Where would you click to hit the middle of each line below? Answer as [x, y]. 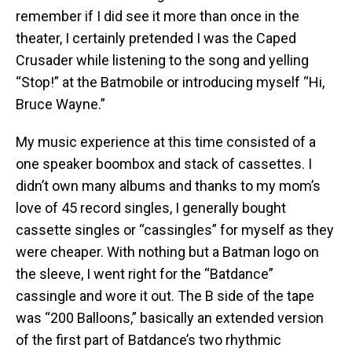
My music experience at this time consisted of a [166, 142]
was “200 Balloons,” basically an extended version [170, 318]
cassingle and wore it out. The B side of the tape [165, 296]
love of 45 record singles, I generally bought [151, 208]
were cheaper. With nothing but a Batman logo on [167, 252]
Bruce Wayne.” [60, 104]
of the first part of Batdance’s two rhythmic [148, 340]
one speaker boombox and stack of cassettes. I [164, 164]
